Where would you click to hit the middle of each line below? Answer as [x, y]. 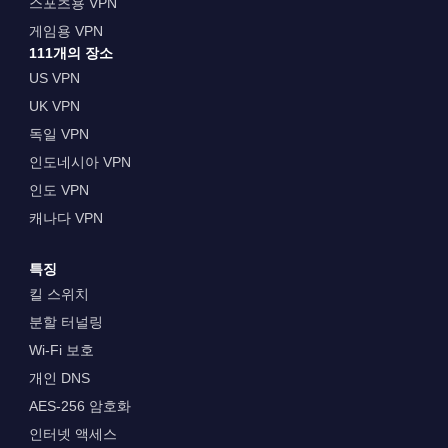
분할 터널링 [65, 321]
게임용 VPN [65, 30]
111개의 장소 [70, 52]
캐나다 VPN [65, 217]
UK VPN [54, 105]
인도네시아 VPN [79, 161]
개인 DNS [59, 377]
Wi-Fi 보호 [61, 349]
